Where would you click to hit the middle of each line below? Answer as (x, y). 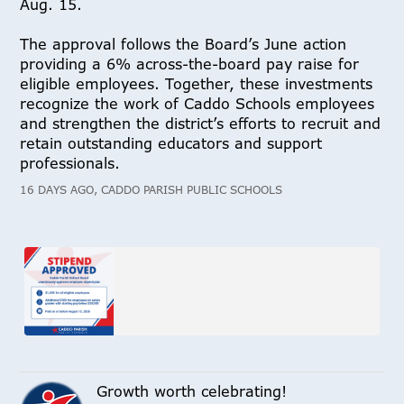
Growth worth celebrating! (192, 392)
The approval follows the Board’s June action (184, 44)
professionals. (70, 163)
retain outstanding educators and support (171, 143)
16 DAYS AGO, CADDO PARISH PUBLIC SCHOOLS (151, 189)
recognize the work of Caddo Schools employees (197, 103)
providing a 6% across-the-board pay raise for (190, 64)
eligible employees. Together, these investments (197, 83)
